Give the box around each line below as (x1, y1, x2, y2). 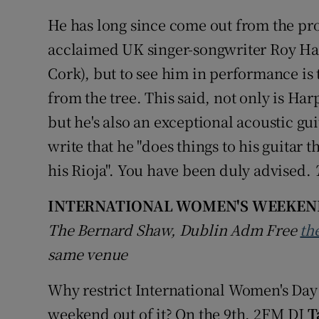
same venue (48, 244, 128, 265)
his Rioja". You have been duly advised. (48, 159, 315, 181)
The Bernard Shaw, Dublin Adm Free (48, 219, 297, 241)
